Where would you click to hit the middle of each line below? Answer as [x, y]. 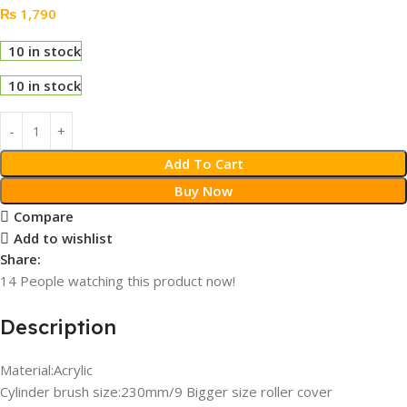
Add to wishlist [63, 238]
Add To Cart [203, 164]
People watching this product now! [128, 281]
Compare [43, 217]
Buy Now [203, 191]
